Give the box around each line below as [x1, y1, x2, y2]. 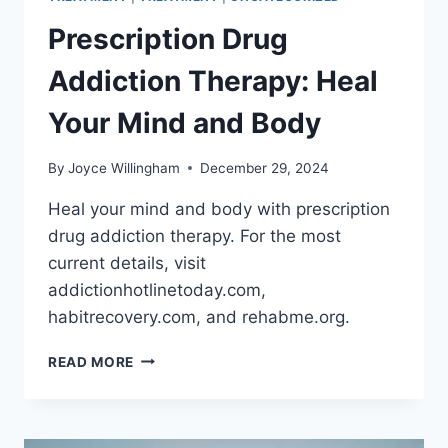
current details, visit [48, 252, 206, 273]
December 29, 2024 [200, 159, 330, 176]
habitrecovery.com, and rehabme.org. [48, 306, 350, 327]
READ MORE [48, 353, 135, 370]
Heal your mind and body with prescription [48, 198, 390, 219]
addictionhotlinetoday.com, [48, 279, 266, 300]
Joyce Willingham [68, 159, 181, 176]
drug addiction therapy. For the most [48, 225, 341, 246]
